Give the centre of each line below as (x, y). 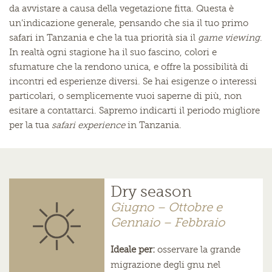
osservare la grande (197, 250)
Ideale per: (132, 250)
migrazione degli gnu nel (165, 265)
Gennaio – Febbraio (167, 223)
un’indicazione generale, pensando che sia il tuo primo (129, 23)
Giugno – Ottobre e (166, 207)
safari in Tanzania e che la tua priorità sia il (104, 38)
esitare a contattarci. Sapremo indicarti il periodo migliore (134, 111)
